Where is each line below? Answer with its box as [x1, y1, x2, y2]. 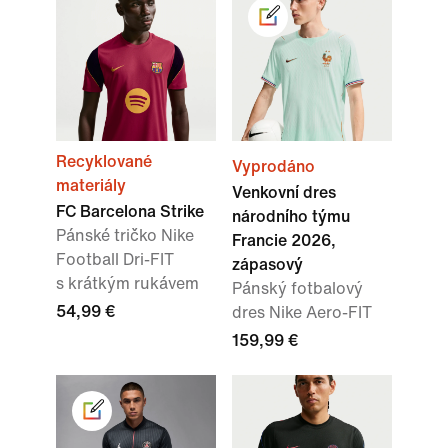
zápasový [232, 256, 303, 274]
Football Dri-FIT [56, 251, 174, 269]
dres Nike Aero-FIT [232, 304, 372, 322]
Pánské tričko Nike [56, 227, 194, 245]
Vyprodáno [232, 158, 315, 176]
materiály [56, 177, 126, 195]
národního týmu [232, 208, 350, 226]
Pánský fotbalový [232, 280, 363, 298]
